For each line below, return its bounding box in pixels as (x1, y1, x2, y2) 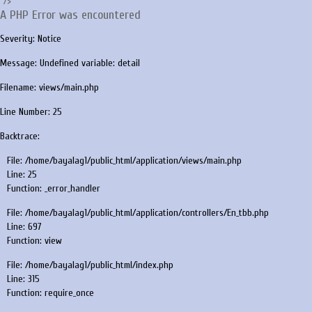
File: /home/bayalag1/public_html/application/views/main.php (7, 155, 242, 166)
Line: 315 (7, 273, 40, 285)
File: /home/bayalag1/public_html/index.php (7, 259, 173, 271)
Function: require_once (7, 287, 94, 299)
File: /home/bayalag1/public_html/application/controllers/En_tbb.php (7, 207, 269, 219)
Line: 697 (7, 221, 42, 233)
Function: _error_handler (7, 182, 100, 194)
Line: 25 (7, 169, 37, 180)
